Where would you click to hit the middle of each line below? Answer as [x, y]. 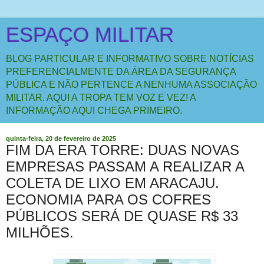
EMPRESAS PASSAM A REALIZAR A [125, 166]
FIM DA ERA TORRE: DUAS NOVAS [123, 150]
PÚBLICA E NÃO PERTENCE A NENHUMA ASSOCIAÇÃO [131, 85]
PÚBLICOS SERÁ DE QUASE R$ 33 [122, 216]
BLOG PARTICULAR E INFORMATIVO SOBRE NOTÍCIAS [130, 59]
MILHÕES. [40, 232]
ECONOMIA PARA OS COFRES [108, 199]
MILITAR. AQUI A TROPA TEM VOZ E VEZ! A [101, 98]
